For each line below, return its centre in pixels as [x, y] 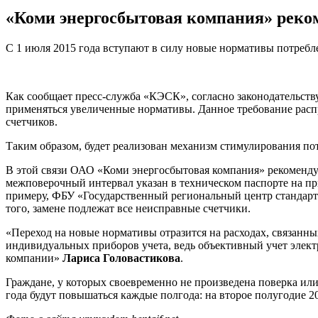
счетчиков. [32, 122]
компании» [34, 258]
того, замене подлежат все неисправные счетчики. [128, 209]
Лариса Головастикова [121, 258]
